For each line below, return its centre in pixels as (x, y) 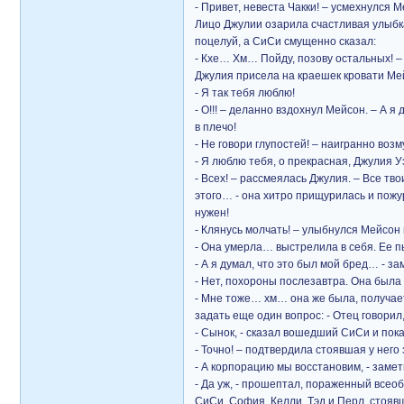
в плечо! (216, 127)
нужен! (212, 213)
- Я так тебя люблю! (245, 93)
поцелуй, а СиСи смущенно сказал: (285, 41)
